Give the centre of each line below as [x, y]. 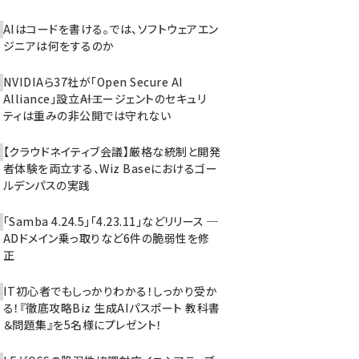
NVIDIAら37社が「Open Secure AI [93, 82]
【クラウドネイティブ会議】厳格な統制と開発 [112, 151]
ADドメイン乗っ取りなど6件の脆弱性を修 [107, 238]
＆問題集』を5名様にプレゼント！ [83, 325]
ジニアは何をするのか [59, 46]
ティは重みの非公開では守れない [87, 115]
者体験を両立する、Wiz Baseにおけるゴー [111, 168]
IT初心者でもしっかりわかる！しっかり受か [111, 291]
